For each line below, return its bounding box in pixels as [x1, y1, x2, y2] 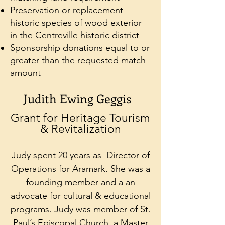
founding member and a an [26, 177, 135, 188]
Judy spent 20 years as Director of [11, 150, 150, 161]
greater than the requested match [10, 55, 146, 66]
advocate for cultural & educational [10, 190, 151, 201]
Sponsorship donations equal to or [10, 42, 150, 53]
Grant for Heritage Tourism [11, 111, 150, 125]
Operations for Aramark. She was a [11, 163, 150, 174]
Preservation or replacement [10, 5, 123, 16]
